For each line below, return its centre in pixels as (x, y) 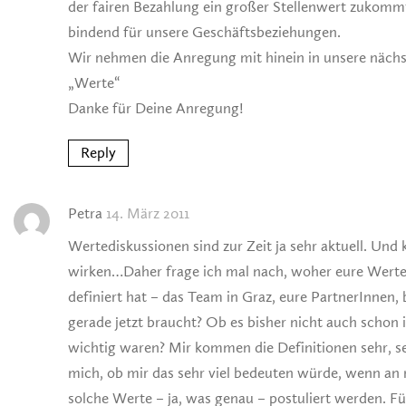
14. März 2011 (148, 214)
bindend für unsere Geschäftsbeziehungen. (204, 33)
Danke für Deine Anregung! (156, 109)
